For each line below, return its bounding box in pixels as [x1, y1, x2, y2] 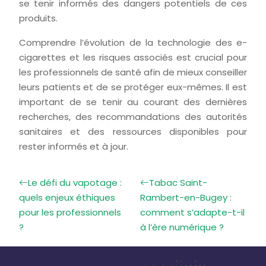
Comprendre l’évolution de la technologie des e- [19, 36, 247, 49]
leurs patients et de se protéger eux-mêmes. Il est [19, 81, 247, 93]
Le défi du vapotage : [28, 176, 122, 189]
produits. [19, 12, 58, 24]
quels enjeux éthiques [19, 191, 115, 204]
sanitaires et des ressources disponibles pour [19, 125, 247, 138]
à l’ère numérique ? [140, 221, 224, 233]
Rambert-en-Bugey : [140, 191, 232, 204]
